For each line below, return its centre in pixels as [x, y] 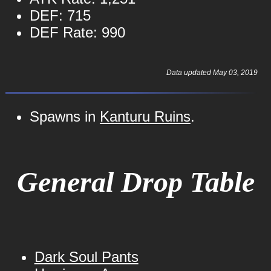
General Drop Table [135, 182]
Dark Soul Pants [86, 257]
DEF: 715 [60, 15]
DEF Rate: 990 [77, 32]
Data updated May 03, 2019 [212, 73]
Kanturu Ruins [145, 116]
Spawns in [64, 116]
